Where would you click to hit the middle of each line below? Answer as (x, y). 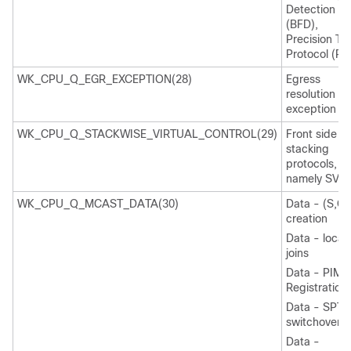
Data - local (316, 238)
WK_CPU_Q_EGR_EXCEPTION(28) (105, 79)
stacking (308, 149)
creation (307, 219)
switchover (313, 322)
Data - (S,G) (317, 204)
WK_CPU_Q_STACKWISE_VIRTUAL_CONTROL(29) (147, 134)
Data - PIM (314, 273)
